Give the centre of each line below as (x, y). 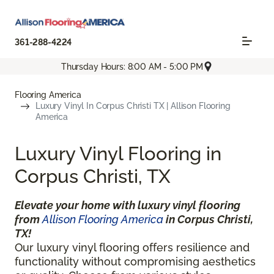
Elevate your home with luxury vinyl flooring (128, 206)
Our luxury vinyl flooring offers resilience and (132, 248)
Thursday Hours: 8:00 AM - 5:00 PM (132, 66)
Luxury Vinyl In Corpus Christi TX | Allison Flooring (133, 106)
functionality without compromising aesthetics (135, 262)
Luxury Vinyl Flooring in (118, 154)
